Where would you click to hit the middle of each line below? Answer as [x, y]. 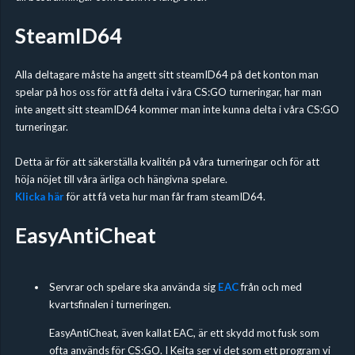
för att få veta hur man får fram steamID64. [164, 197]
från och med [270, 287]
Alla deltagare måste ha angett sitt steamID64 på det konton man [166, 75]
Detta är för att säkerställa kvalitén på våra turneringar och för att [167, 162]
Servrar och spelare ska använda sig [133, 287]
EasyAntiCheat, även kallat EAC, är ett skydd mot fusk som [184, 332]
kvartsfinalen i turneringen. [110, 305]
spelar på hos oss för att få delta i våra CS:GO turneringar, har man [168, 92]
